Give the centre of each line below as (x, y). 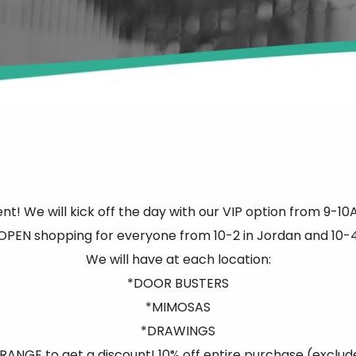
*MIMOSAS (178, 307)
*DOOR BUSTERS (178, 283)
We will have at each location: (178, 259)
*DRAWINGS (178, 331)
